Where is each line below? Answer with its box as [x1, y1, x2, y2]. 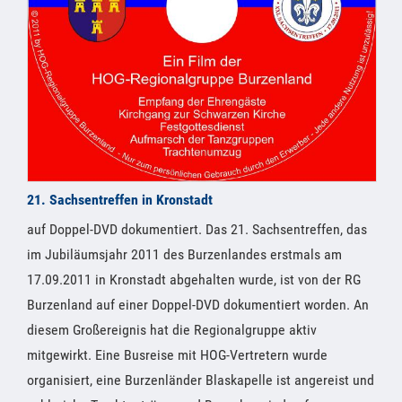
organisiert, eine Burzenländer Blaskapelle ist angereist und [27, 371, 374, 389]
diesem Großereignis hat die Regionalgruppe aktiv [27, 321, 317, 339]
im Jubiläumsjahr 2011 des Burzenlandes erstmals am [27, 246, 342, 264]
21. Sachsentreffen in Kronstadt [27, 191, 213, 209]
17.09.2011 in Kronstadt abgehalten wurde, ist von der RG [27, 271, 361, 289]
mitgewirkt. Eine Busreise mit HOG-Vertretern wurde [27, 346, 328, 364]
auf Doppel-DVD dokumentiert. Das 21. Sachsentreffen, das [27, 221, 367, 239]
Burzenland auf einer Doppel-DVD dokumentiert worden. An [27, 296, 369, 314]
